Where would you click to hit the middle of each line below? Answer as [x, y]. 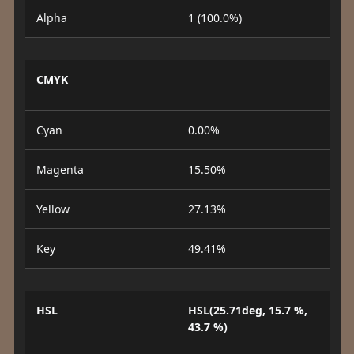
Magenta [60, 169]
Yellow [53, 209]
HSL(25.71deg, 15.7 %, [248, 310]
